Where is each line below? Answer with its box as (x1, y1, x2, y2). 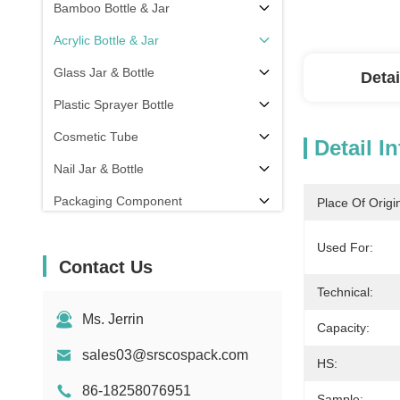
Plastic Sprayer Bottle (54, 97, 174, 112)
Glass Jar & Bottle (54, 65, 154, 79)
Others (54, 226, 92, 240)
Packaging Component (54, 194, 182, 208)
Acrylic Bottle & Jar (54, 33, 159, 47)
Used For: (317, 240, 373, 254)
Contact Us (59, 257, 153, 277)
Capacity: (317, 321, 370, 335)
